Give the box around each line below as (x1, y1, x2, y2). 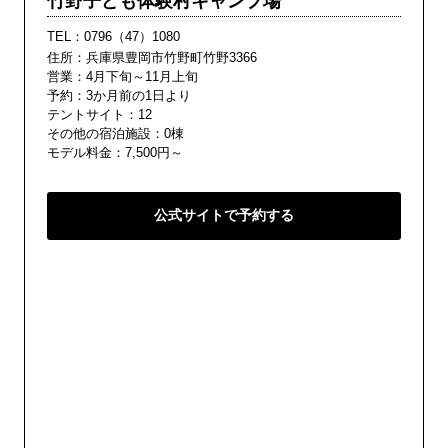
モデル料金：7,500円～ (47, 145, 183, 161)
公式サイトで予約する (154, 207, 294, 224)
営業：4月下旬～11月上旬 (47, 69, 198, 85)
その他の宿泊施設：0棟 (47, 126, 184, 142)
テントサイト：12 (47, 107, 152, 123)
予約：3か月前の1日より (47, 88, 191, 104)
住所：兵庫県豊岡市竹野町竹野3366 (47, 50, 257, 66)
